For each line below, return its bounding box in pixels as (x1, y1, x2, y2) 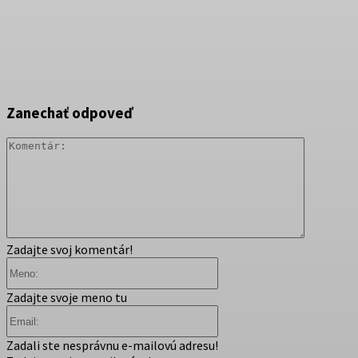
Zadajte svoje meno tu (6, 289, 127, 306)
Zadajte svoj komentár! (6, 241, 133, 258)
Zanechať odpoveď (6, 104, 133, 123)
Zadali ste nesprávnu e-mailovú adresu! (6, 337, 218, 354)
